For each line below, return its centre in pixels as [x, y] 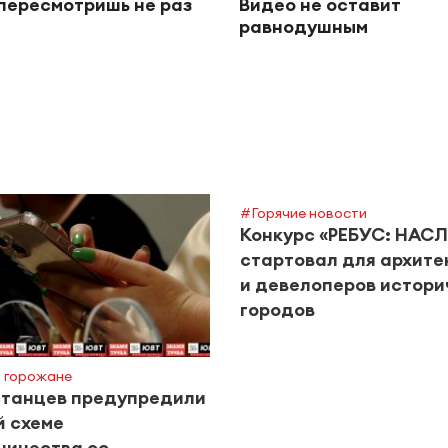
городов [277, 310]
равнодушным [303, 27]
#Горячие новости [303, 213]
